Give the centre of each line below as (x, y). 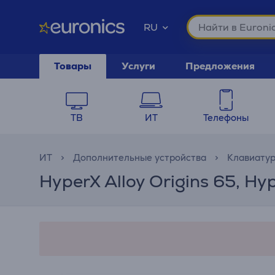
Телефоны (226, 118)
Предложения (220, 66)
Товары (73, 66)
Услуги (138, 66)
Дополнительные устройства (140, 157)
